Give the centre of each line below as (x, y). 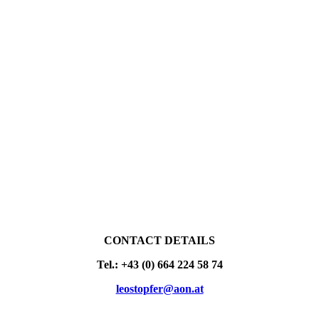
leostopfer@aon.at (159, 289)
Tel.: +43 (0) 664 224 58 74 (159, 265)
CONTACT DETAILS (159, 240)
